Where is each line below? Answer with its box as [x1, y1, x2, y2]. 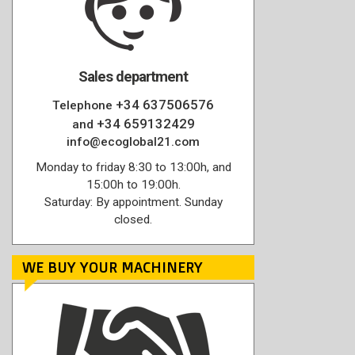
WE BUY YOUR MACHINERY [22, 258, 203, 276]
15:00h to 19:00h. [86, 177, 181, 192]
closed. [114, 212, 152, 227]
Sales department [78, 68, 188, 86]
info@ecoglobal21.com [67, 135, 200, 149]
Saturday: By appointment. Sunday [44, 195, 223, 209]
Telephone [52, 98, 116, 113]
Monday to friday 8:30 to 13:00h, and [35, 160, 231, 174]
